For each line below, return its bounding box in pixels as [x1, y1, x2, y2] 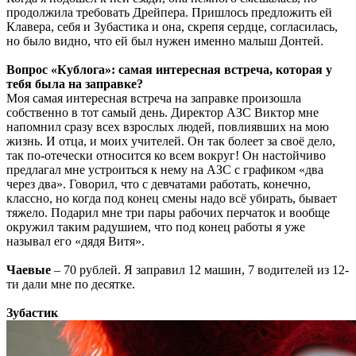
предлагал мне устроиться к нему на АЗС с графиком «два [6, 162, 323, 176]
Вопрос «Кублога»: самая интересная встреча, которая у [6, 62, 332, 76]
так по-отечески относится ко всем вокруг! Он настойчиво [6, 148, 326, 162]
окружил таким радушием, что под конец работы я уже [6, 219, 305, 234]
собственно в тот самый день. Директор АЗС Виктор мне [6, 105, 319, 119]
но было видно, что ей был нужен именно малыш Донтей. [6, 33, 323, 48]
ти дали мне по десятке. [6, 277, 135, 291]
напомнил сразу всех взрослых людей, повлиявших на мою [6, 119, 329, 133]
